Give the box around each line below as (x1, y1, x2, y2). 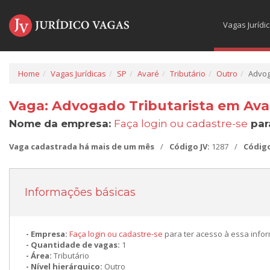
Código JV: (169, 141, 212, 152)
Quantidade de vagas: (31, 239, 122, 250)
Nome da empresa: (9, 118, 114, 130)
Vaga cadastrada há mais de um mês (9, 141, 154, 152)
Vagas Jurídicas (51, 68, 106, 79)
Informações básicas (25, 186, 136, 199)
